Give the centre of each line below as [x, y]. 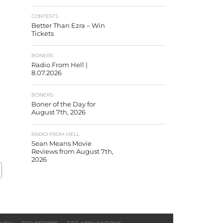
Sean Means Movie [61, 144]
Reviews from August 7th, [72, 152]
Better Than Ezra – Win [68, 26]
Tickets [43, 34]
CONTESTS [45, 16]
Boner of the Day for [63, 104]
